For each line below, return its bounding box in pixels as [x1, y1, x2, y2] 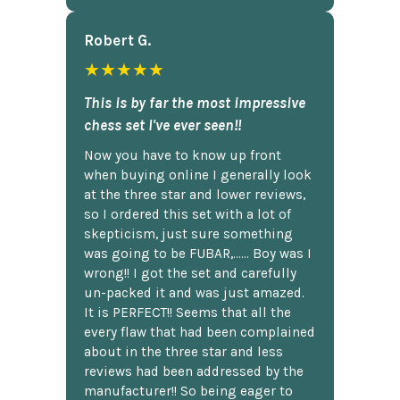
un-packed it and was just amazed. [84, 285, 304, 302]
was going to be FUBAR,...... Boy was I [84, 246, 312, 262]
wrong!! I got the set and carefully [84, 265, 296, 282]
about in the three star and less [84, 344, 283, 361]
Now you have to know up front [84, 147, 281, 164]
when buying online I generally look [84, 167, 312, 184]
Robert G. [84, 31, 151, 50]
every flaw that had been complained [84, 324, 315, 341]
